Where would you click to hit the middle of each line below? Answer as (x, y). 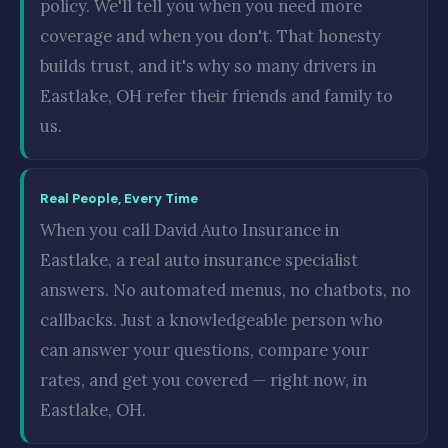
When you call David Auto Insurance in (189, 230)
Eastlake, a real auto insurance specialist (199, 260)
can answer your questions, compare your (204, 350)
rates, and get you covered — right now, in (203, 380)
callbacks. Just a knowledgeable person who (211, 320)
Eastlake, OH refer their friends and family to (216, 96)
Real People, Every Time (119, 198)
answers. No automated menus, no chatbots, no (225, 290)
